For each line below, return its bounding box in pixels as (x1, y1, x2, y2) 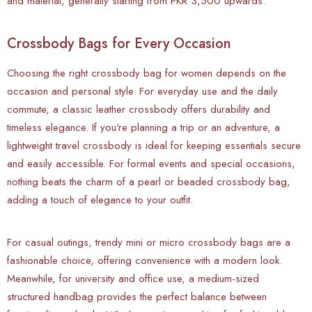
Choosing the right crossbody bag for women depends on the (7, 65, 286, 81)
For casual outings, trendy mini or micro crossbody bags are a (7, 234, 290, 250)
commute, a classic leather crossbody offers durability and (7, 101, 270, 117)
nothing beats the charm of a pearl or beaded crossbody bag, (7, 173, 290, 189)
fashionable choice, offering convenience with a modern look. (7, 252, 282, 268)
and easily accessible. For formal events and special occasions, (7, 155, 295, 171)
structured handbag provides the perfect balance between (7, 288, 267, 304)
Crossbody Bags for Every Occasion (7, 33, 231, 54)
